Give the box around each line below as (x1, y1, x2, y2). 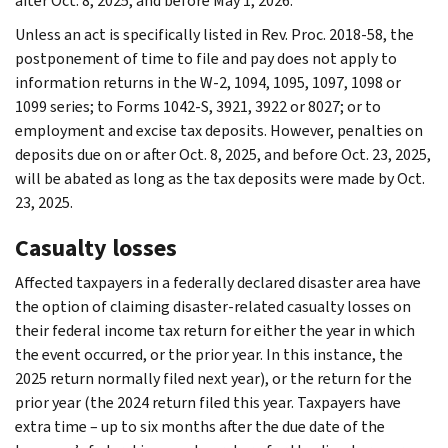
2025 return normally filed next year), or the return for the (15, 367, 412, 389)
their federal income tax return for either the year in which (15, 319, 415, 341)
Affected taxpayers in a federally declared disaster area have (15, 271, 421, 293)
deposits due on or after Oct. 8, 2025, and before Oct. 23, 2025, (15, 143, 431, 165)
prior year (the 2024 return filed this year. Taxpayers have (15, 391, 401, 413)
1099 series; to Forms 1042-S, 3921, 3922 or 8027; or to (15, 95, 381, 117)
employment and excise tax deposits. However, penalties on (15, 119, 423, 141)
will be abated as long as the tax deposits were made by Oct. (15, 167, 425, 189)
